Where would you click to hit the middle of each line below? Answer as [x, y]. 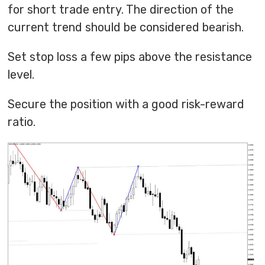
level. [21, 75]
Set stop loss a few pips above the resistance [130, 57]
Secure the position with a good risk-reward [126, 104]
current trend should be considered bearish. [126, 28]
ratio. [22, 122]
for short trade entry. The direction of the [121, 10]
